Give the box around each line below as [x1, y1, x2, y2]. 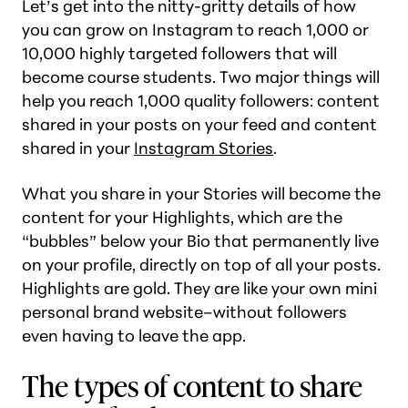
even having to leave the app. [22, 325, 246, 346]
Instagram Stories [134, 138, 273, 158]
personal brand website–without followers [22, 301, 347, 322]
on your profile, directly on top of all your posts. [22, 254, 381, 275]
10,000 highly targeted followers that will [22, 43, 337, 64]
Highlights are [22, 278, 133, 299]
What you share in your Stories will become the [22, 183, 381, 204]
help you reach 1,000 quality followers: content [22, 90, 380, 111]
